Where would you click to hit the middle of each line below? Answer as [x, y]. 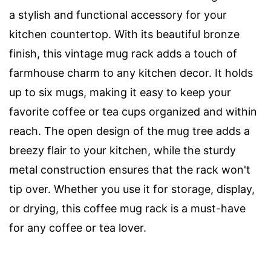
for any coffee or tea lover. [78, 228]
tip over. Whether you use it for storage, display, [132, 189]
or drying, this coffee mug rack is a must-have [127, 209]
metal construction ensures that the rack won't [130, 170]
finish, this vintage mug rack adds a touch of [123, 54]
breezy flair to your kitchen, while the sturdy [122, 151]
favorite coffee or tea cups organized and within [133, 112]
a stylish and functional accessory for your [118, 15]
